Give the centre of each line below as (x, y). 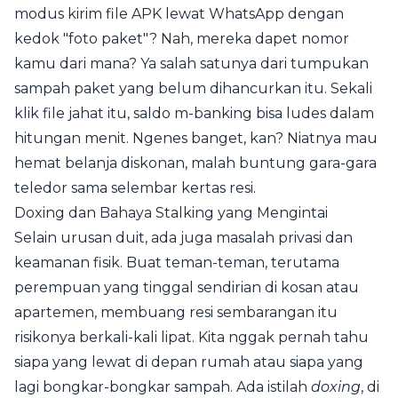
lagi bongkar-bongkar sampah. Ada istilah (163, 387)
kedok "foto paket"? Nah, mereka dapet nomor (182, 39)
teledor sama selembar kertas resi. (135, 188)
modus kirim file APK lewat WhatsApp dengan (179, 14)
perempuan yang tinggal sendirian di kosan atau (187, 287)
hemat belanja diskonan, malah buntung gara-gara (195, 163)
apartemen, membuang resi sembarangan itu (176, 312)
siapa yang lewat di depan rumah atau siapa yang (189, 362)
